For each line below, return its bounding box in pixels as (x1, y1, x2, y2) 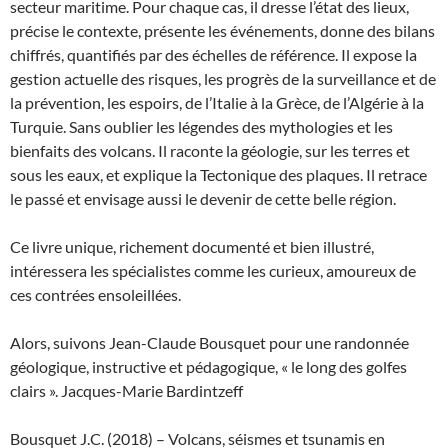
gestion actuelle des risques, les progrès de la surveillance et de (10, 69, 436, 88)
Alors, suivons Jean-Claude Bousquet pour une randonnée (10, 333, 409, 352)
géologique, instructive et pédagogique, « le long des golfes (10, 357, 407, 376)
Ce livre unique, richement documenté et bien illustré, (10, 237, 374, 256)
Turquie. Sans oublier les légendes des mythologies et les (10, 117, 393, 136)
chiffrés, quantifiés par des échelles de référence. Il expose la (10, 45, 417, 64)
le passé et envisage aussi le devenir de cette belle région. (10, 189, 396, 208)
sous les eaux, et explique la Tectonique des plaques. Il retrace (10, 165, 427, 184)
